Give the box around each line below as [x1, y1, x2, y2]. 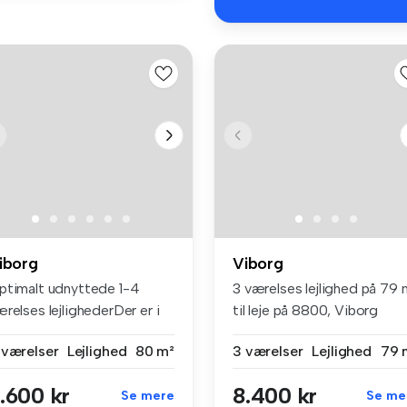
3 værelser [233, 342, 303, 360]
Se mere [121, 387, 174, 403]
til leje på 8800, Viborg [233, 301, 379, 319]
